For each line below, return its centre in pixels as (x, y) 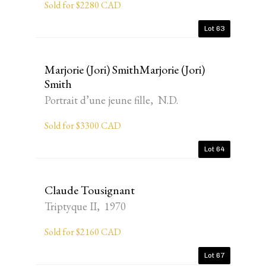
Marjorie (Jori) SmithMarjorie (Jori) (125, 69)
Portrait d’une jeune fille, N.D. (111, 100)
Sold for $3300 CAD (83, 126)
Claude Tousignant (90, 190)
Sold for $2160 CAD (83, 232)
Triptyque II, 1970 (85, 206)
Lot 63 (214, 28)
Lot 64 (214, 149)
